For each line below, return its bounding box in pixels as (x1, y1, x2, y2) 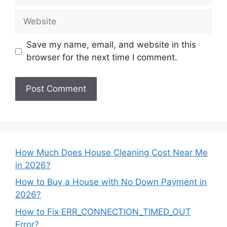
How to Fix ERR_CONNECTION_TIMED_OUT (15, 206, 191, 217)
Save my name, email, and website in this (26, 40, 196, 50)
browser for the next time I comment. (26, 52, 177, 63)
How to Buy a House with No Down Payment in (15, 177, 207, 187)
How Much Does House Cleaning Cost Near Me (15, 147, 208, 158)
